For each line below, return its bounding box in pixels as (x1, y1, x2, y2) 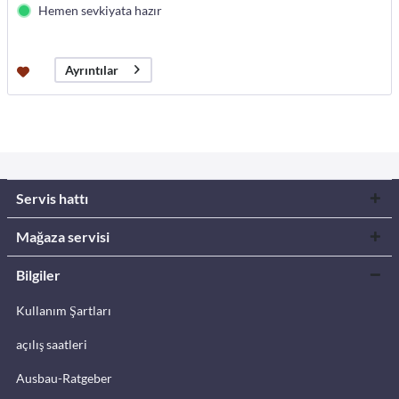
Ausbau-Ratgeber (16, 370, 112, 387)
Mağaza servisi (16, 228, 110, 246)
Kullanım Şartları (16, 303, 111, 319)
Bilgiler (16, 266, 61, 284)
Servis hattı (16, 190, 88, 208)
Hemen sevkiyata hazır (38, 2, 163, 18)
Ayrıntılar (65, 61, 119, 77)
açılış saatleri (16, 337, 87, 353)
